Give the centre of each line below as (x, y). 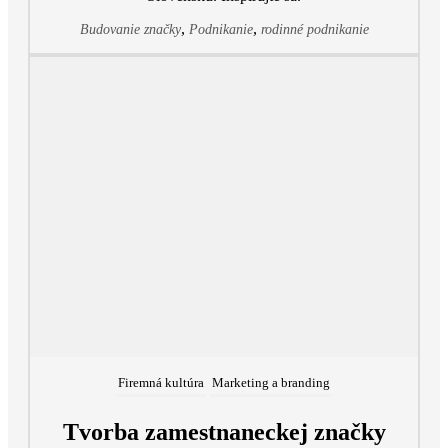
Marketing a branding (271, 383)
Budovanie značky (130, 30)
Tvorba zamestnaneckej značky (224, 432)
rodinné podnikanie (314, 30)
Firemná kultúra (161, 383)
